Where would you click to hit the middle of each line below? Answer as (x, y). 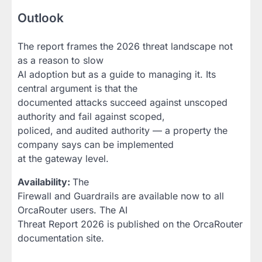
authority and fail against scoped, (91, 117)
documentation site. (61, 238)
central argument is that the (77, 89)
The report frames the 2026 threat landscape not (125, 46)
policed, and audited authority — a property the (123, 131)
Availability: (45, 182)
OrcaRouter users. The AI (73, 210)
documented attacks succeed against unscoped (123, 103)
